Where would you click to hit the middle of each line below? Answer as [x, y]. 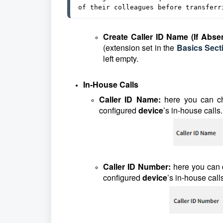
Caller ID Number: [138, 166]
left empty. [121, 58]
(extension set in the [140, 48]
